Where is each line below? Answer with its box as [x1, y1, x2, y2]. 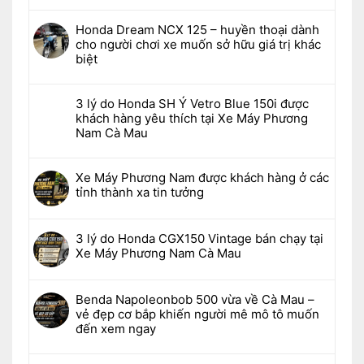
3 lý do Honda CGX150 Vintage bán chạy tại [76, 230, 323, 246]
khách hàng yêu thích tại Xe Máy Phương [76, 110, 308, 126]
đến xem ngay [76, 320, 156, 336]
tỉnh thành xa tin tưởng [76, 184, 204, 200]
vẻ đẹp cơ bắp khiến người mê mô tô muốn [76, 305, 319, 322]
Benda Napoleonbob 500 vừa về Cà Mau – [76, 291, 314, 307]
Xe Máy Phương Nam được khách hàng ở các [76, 169, 329, 185]
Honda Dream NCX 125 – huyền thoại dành [76, 21, 319, 37]
